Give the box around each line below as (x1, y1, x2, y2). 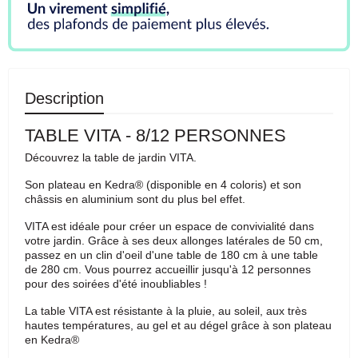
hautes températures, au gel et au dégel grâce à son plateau (25, 318, 332, 332)
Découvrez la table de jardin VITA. (25, 150, 200, 164)
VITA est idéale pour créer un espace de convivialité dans (25, 219, 314, 233)
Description (25, 89, 104, 107)
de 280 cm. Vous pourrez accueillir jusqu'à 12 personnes (25, 262, 311, 276)
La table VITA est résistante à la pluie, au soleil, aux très (25, 304, 307, 317)
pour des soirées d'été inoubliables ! (25, 276, 210, 290)
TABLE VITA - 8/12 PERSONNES (25, 125, 286, 145)
